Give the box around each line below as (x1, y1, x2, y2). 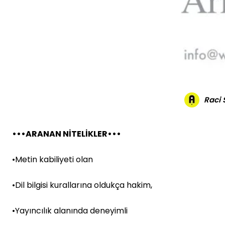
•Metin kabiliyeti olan (12, 154, 93, 165)
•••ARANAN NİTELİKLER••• (12, 128, 121, 140)
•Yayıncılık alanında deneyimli (12, 205, 128, 216)
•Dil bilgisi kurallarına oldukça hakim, (12, 179, 152, 191)
